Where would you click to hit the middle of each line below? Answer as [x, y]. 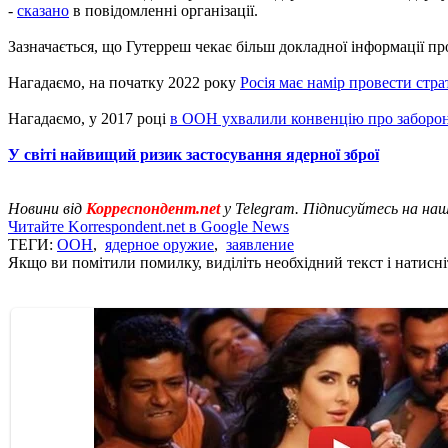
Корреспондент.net [153, 208]
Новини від [47, 208]
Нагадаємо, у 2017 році [89, 118]
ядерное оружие [159, 244]
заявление [260, 244]
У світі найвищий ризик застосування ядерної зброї [193, 154]
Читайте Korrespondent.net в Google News [148, 226]
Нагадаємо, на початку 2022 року [124, 82]
